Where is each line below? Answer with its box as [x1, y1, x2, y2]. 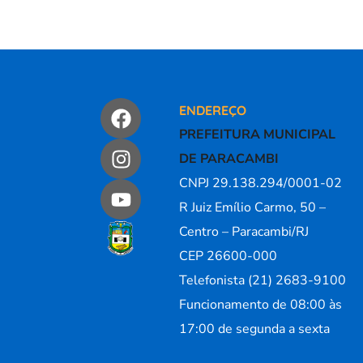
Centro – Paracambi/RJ [179, 223, 310, 241]
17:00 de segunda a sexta [179, 320, 331, 338]
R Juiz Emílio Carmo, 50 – [179, 199, 327, 216]
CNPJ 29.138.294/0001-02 [179, 174, 343, 192]
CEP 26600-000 [179, 247, 278, 265]
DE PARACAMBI [179, 150, 280, 168]
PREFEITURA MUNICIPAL [179, 126, 336, 143]
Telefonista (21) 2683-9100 [179, 271, 347, 289]
